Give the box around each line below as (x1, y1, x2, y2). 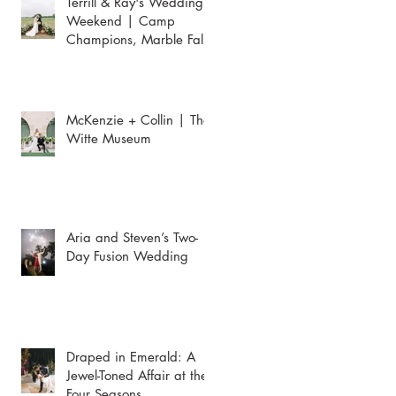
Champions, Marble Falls (66, 31, 211, 48)
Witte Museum (66, 130, 151, 147)
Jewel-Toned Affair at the (66, 367, 209, 384)
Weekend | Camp (66, 12, 175, 29)
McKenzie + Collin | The (66, 111, 210, 128)
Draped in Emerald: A (66, 348, 195, 365)
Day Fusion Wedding (66, 247, 188, 264)
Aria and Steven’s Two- (66, 229, 198, 246)
